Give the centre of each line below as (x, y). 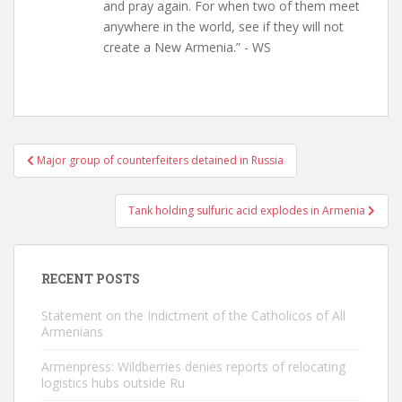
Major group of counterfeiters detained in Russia (160, 160)
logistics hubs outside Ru (113, 383)
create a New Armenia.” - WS (187, 47)
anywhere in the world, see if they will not (223, 26)
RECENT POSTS (91, 279)
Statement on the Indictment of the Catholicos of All (193, 315)
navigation (72, 178)
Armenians (72, 332)
